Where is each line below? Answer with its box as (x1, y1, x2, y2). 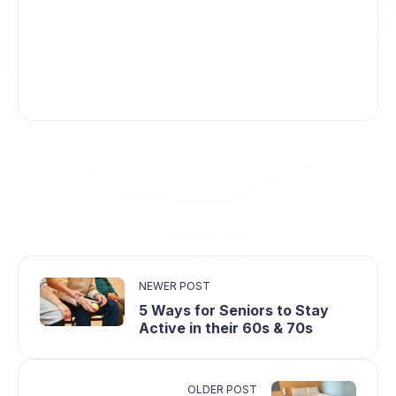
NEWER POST (139, 279, 210, 293)
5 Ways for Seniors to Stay (139, 301, 329, 320)
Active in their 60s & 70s (139, 319, 313, 338)
